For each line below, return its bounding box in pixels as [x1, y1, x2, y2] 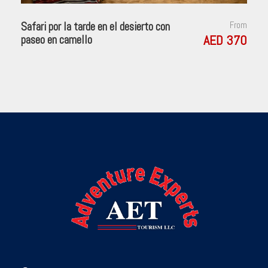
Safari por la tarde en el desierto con [21, 19, 170, 34]
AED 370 [203, 31, 247, 48]
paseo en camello [21, 32, 92, 47]
